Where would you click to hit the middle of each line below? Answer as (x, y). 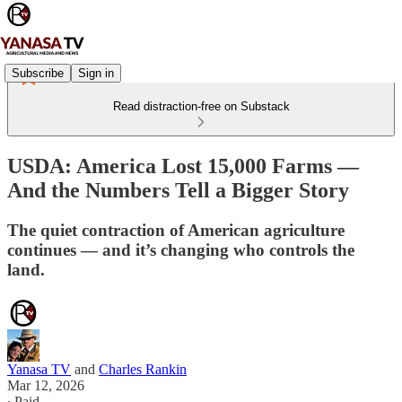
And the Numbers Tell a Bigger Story (178, 190)
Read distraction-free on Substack (201, 106)
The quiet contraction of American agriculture (176, 230)
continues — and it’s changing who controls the (181, 249)
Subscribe (38, 73)
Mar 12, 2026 (46, 385)
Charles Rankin (143, 369)
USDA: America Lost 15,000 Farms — (183, 166)
